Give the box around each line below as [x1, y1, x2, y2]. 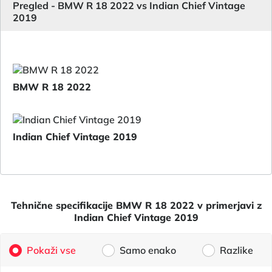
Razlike [220, 244, 254, 256]
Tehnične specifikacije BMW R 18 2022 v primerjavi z [10, 199, 262, 211]
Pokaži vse [26, 244, 76, 256]
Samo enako [119, 244, 176, 256]
